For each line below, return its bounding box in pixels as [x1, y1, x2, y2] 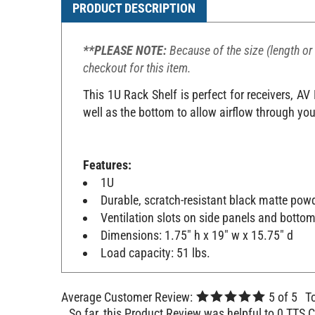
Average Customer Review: [61, 289, 193, 304]
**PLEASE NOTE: [83, 43, 167, 58]
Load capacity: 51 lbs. [101, 245, 210, 260]
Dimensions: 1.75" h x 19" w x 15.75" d [101, 227, 293, 243]
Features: [83, 157, 131, 172]
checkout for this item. [83, 60, 191, 76]
